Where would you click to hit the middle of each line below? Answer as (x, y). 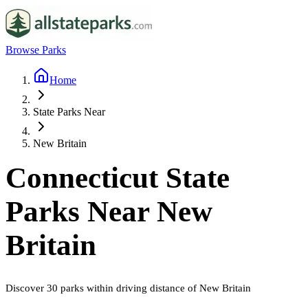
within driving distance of (142, 287)
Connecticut (82, 178)
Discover (26, 287)
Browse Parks (36, 50)
